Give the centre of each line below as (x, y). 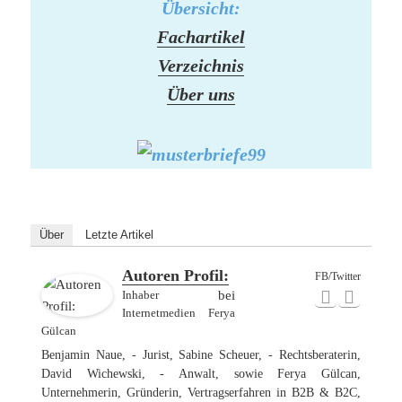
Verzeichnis (201, 66)
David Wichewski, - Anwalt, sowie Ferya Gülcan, (201, 373)
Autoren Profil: (176, 275)
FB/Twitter (337, 276)
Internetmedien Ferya (179, 312)
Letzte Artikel (120, 234)
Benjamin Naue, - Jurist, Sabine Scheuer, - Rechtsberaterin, (201, 354)
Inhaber (141, 294)
